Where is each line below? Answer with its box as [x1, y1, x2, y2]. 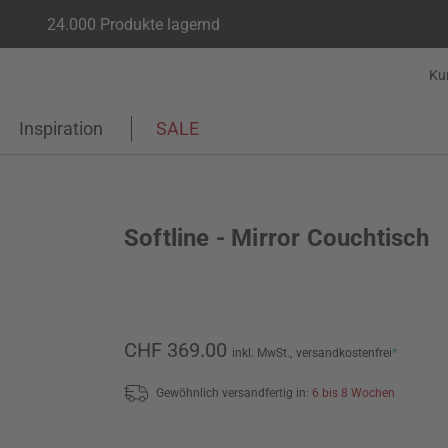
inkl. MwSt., [232, 346, 292, 360]
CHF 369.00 [124, 338, 227, 362]
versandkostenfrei [296, 346, 392, 360]
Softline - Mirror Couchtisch [124, 224, 430, 252]
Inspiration [19, 118, 103, 139]
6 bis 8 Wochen [312, 385, 395, 400]
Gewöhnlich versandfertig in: [156, 385, 312, 400]
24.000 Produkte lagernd [47, 14, 220, 34]
